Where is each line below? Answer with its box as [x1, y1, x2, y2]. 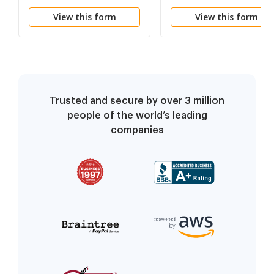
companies [110, 125, 164, 136]
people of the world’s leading [67, 111, 207, 121]
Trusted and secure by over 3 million [50, 96, 224, 106]
